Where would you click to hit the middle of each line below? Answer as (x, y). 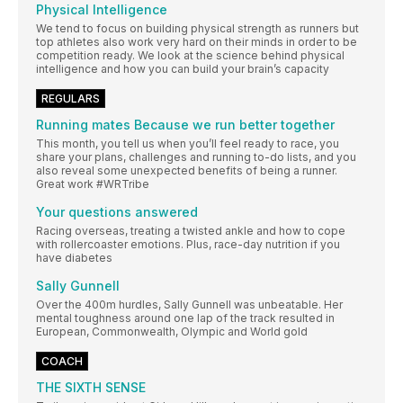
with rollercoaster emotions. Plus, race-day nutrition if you (188, 245)
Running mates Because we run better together (185, 125)
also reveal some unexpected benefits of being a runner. (187, 171)
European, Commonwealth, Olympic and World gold (172, 332)
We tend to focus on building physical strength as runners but (197, 29)
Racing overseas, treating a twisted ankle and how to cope (191, 231)
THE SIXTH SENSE (91, 388)
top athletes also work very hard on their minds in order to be (197, 42)
